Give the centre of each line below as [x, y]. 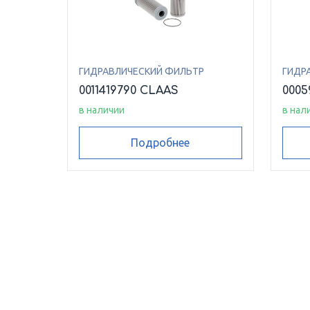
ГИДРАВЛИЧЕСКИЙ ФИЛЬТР [142, 71]
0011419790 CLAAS [129, 91]
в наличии [102, 110]
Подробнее [161, 143]
